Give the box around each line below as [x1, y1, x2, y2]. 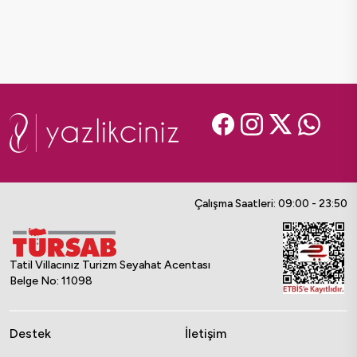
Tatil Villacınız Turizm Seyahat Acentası [10, 257, 210, 272]
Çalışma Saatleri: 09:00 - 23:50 [194, 197, 347, 211]
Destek [10, 326, 51, 342]
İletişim [185, 326, 226, 342]
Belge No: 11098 [10, 273, 92, 288]
